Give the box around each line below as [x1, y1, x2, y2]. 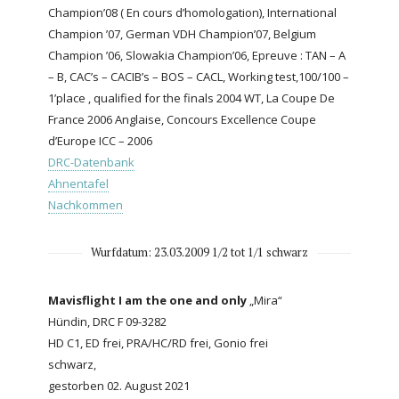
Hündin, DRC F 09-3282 [48, 313, 167, 330]
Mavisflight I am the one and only [48, 291, 249, 308]
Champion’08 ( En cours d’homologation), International [48, 4, 337, 20]
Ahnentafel [48, 175, 109, 191]
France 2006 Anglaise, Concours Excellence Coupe [48, 110, 316, 127]
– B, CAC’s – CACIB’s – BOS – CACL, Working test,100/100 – [48, 68, 349, 85]
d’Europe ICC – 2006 [48, 132, 152, 149]
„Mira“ [249, 291, 282, 308]
